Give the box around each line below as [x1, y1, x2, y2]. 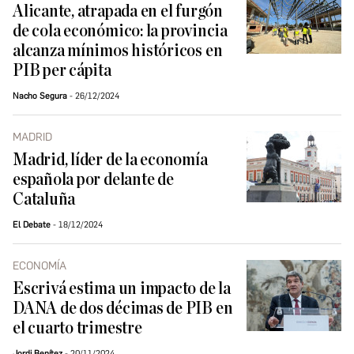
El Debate [13, 220, 51, 231]
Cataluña [13, 190, 76, 209]
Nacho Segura [13, 91, 67, 102]
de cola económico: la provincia [13, 22, 228, 41]
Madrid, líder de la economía [13, 151, 208, 170]
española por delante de [13, 171, 174, 190]
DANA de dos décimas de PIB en [13, 299, 233, 318]
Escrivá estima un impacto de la [13, 280, 231, 299]
